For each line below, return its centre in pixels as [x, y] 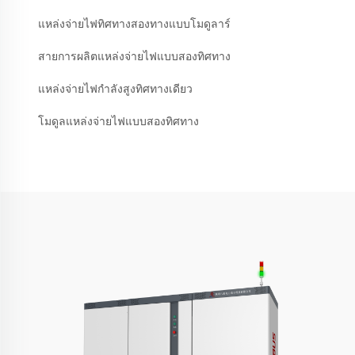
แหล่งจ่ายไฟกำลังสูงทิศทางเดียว [115, 89]
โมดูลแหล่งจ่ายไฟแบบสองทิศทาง [118, 122]
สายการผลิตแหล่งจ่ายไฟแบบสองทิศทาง [134, 57]
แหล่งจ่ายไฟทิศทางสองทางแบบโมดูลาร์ [134, 24]
